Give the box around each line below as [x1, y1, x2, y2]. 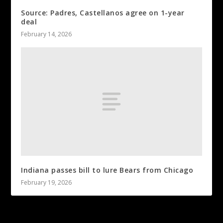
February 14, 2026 [21, 30, 72, 39]
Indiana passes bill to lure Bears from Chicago [21, 165, 194, 175]
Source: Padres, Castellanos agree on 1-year [21, 8, 185, 18]
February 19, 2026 [21, 178, 72, 187]
